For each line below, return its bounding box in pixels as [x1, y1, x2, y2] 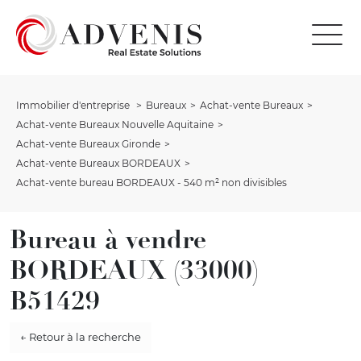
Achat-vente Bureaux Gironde [16, 137, 160, 150]
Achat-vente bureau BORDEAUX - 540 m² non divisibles [16, 176, 287, 189]
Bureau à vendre [10, 222, 206, 255]
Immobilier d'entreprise [16, 98, 132, 111]
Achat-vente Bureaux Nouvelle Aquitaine [16, 118, 214, 131]
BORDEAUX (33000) [10, 253, 259, 286]
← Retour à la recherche [19, 330, 141, 344]
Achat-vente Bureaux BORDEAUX [16, 156, 180, 169]
